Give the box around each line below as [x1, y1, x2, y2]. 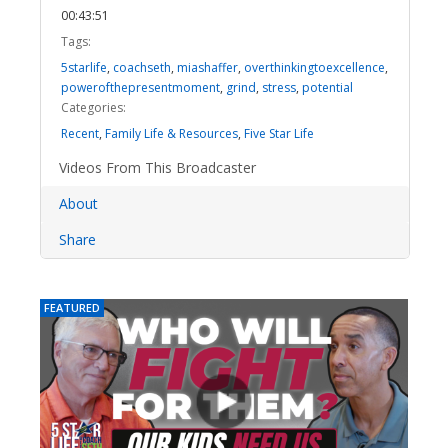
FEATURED [44, 300, 100, 315]
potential [302, 79, 353, 96]
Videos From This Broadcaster [59, 158, 257, 177]
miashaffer [177, 59, 238, 76]
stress [262, 79, 296, 96]
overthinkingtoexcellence [244, 59, 385, 76]
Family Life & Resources [105, 125, 238, 142]
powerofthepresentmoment [61, 79, 220, 96]
